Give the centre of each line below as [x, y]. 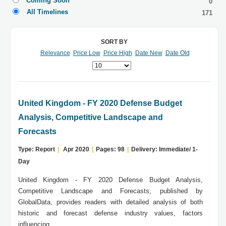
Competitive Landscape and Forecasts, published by [110, 191]
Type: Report [37, 150]
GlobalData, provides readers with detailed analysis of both [110, 202]
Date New [149, 53]
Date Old [177, 53]
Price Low [87, 53]
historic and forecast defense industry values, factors [110, 213]
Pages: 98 [110, 150]
